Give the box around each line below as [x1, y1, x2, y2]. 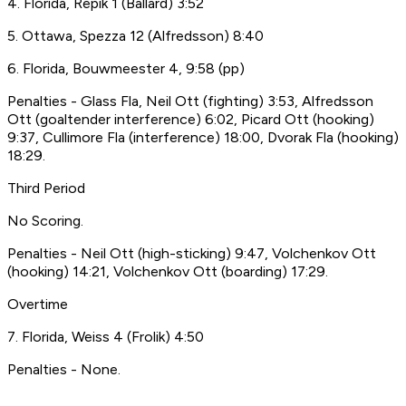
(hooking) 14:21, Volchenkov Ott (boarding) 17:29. [7, 263, 328, 281]
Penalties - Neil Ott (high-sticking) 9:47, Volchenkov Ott [7, 245, 376, 263]
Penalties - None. [7, 361, 121, 379]
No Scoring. [7, 212, 83, 230]
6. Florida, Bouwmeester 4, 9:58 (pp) [7, 60, 245, 78]
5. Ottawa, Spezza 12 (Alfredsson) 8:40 [7, 27, 264, 45]
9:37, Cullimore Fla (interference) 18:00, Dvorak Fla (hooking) [7, 129, 399, 147]
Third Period [7, 179, 85, 198]
